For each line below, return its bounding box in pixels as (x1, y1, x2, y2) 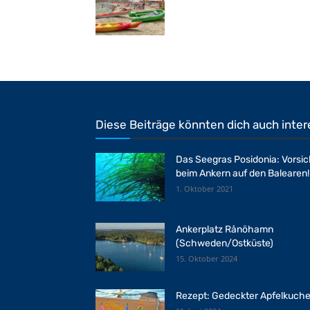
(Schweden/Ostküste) (176, 237, 273, 249)
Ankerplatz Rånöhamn (176, 224, 273, 235)
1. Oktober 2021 (176, 183, 233, 194)
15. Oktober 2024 (176, 253, 237, 264)
